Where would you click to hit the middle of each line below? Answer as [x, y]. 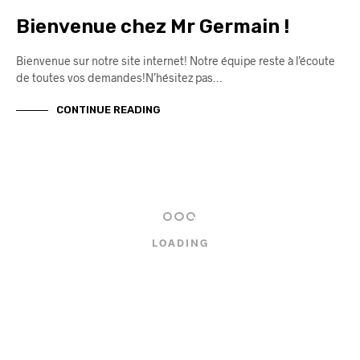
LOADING [180, 242]
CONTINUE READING [108, 110]
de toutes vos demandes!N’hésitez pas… [119, 77]
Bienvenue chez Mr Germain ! [153, 26]
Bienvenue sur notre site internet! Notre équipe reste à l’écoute [176, 60]
